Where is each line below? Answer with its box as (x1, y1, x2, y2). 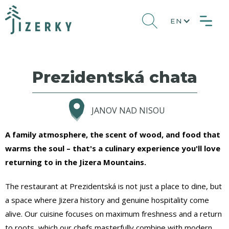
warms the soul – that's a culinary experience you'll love (5, 143, 220, 153)
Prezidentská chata (32, 67, 197, 87)
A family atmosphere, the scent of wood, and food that (5, 129, 220, 140)
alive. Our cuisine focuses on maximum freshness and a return (5, 208, 222, 219)
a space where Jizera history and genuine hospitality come (5, 194, 209, 205)
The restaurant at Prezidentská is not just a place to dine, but (5, 180, 222, 191)
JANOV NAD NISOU (91, 104, 165, 116)
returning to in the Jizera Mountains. (5, 156, 146, 167)
